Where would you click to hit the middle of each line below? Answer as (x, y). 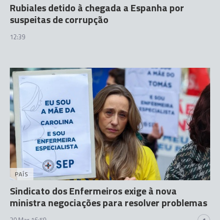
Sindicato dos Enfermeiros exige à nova (93, 191)
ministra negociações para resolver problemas (109, 203)
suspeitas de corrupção (59, 19)
